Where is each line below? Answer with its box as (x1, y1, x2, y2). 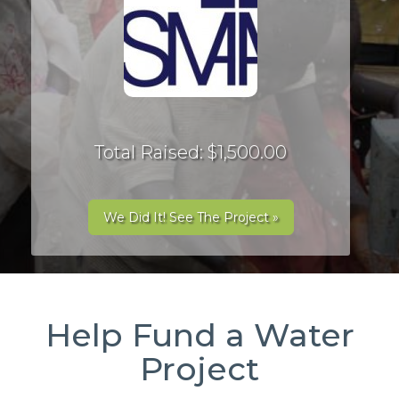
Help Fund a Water (45, 315, 354, 354)
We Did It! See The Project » (102, 209, 279, 225)
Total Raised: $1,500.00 (94, 142, 287, 163)
